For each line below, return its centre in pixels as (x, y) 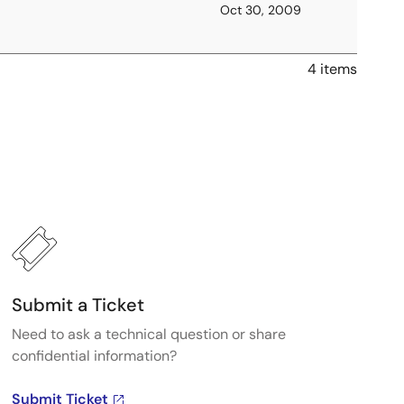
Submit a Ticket (78, 305)
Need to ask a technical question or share (148, 334)
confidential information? (94, 356)
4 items (332, 69)
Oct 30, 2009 (261, 10)
